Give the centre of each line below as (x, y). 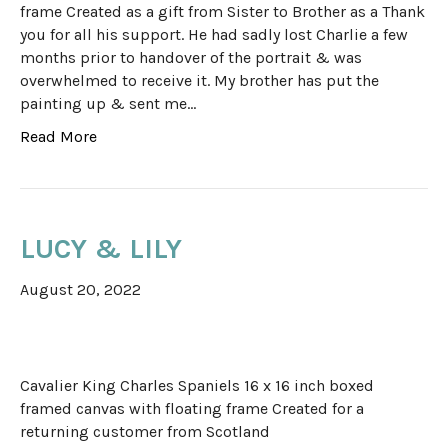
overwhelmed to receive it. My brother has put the (199, 81)
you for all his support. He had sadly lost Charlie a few (214, 35)
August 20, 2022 (80, 290)
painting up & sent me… (108, 104)
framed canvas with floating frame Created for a (192, 409)
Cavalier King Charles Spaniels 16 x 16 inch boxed (197, 386)
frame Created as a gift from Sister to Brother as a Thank (222, 12)
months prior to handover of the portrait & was (191, 58)
